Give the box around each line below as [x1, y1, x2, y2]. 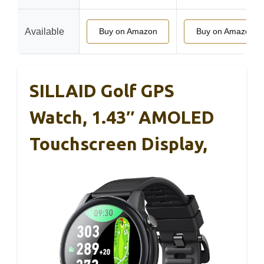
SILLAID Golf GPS [29, 81, 174, 101]
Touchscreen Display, [29, 134, 207, 154]
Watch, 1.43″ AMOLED [29, 107, 214, 127]
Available [25, 27, 64, 37]
